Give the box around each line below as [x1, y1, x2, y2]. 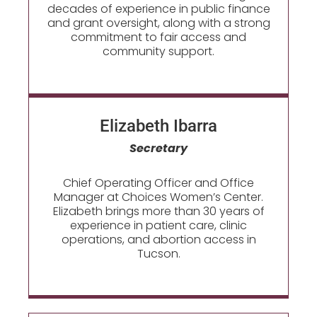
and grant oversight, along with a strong [47, 15, 270, 32]
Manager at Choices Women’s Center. [54, 188, 263, 205]
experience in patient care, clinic [70, 217, 247, 234]
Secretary [129, 140, 188, 157]
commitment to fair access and [71, 29, 246, 46]
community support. [103, 43, 214, 60]
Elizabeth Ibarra [100, 115, 217, 136]
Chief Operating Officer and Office [63, 174, 254, 191]
